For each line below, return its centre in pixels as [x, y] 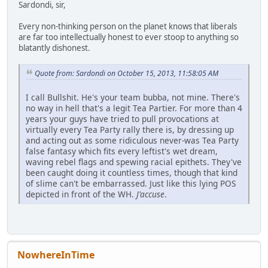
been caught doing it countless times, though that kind [132, 173]
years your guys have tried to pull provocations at [122, 119]
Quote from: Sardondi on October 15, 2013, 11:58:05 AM [127, 73]
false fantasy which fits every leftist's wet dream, [122, 151]
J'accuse [150, 194]
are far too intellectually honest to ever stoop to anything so [129, 37]
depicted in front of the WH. [81, 194]
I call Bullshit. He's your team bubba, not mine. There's [133, 98]
